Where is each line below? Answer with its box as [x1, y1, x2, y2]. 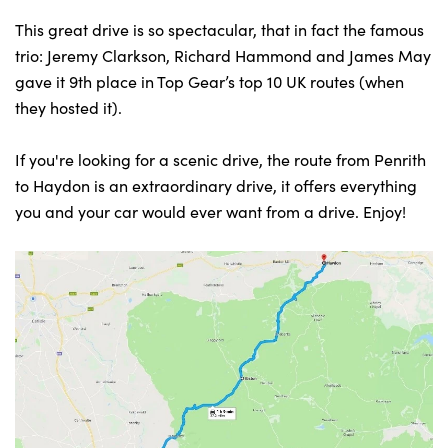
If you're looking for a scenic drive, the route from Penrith [15, 149, 426, 170]
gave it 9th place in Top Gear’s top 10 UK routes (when [15, 71, 404, 92]
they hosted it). [15, 97, 126, 118]
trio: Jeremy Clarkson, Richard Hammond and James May [15, 45, 431, 66]
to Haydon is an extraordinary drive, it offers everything [15, 175, 417, 196]
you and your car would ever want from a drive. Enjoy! [15, 201, 406, 222]
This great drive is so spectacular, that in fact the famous [15, 19, 424, 40]
